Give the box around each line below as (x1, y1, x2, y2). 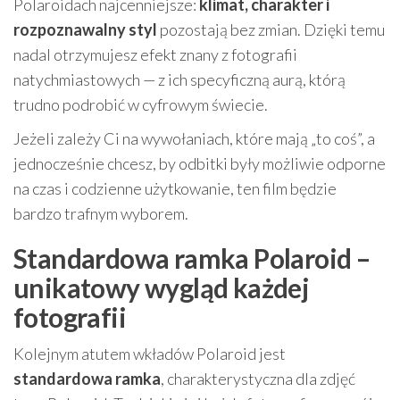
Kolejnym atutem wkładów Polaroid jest (13, 344, 286, 363)
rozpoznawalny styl (13, 20, 157, 39)
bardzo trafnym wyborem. (13, 204, 188, 223)
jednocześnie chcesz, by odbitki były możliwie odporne (13, 154, 386, 173)
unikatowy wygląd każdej (13, 271, 310, 304)
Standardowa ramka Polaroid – (13, 242, 371, 274)
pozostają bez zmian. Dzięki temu (157, 20, 385, 39)
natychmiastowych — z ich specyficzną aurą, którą (13, 70, 346, 89)
